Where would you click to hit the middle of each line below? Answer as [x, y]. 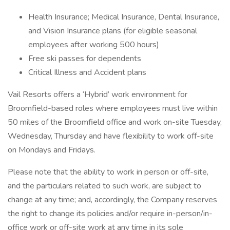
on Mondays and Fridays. [52, 150]
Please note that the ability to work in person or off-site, [108, 172]
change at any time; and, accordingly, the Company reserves [112, 200]
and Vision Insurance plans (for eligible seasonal [113, 31]
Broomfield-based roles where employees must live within [113, 108]
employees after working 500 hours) [94, 45]
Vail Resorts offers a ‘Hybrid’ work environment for [98, 94]
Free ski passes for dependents [85, 59]
